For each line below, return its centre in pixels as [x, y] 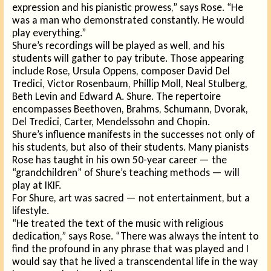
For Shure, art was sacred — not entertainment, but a [131, 198]
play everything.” [49, 33]
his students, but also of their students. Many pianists [130, 147]
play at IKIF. [37, 185]
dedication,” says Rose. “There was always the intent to [135, 236]
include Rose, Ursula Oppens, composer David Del [121, 71]
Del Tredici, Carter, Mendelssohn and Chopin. [111, 122]
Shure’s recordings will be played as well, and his [118, 45]
